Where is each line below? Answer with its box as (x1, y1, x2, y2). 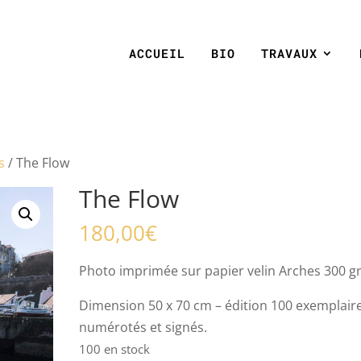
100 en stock (79, 341, 151, 357)
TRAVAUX (261, 45, 317, 61)
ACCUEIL (129, 45, 185, 61)
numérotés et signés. (79, 318, 208, 336)
